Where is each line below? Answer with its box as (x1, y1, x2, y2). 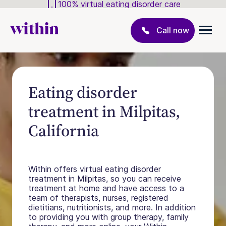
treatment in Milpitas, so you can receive (28, 174, 181, 184)
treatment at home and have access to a (28, 183, 184, 193)
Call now (156, 25, 189, 35)
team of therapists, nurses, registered (28, 193, 168, 203)
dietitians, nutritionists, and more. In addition (28, 202, 196, 212)
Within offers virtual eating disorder (28, 164, 161, 174)
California (28, 120, 99, 142)
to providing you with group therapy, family (28, 212, 189, 222)
